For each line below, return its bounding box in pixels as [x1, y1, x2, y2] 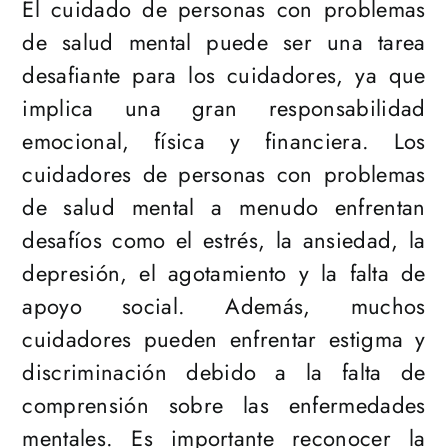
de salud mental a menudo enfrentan [22, 191, 426, 224]
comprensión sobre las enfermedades [22, 389, 426, 422]
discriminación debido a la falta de [22, 356, 426, 389]
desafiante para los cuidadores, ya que [22, 59, 426, 92]
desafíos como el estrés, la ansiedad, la [22, 224, 426, 257]
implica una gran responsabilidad [22, 92, 426, 125]
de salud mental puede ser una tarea [22, 26, 426, 59]
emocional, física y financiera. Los [22, 125, 426, 158]
